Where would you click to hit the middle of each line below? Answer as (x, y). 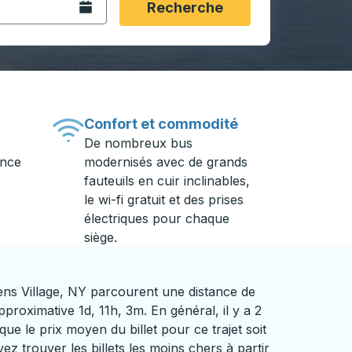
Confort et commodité (161, 124)
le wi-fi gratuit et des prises (164, 200)
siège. (101, 237)
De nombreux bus (139, 143)
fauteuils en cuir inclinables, (167, 181)
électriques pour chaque (157, 218)
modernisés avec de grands (166, 162)
